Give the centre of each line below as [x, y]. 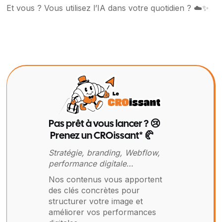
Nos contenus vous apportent [105, 180]
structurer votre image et [95, 201]
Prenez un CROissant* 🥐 [101, 136]
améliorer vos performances [102, 212]
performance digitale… [91, 164]
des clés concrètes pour [94, 191]
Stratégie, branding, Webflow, [104, 153]
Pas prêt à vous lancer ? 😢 [104, 124]
